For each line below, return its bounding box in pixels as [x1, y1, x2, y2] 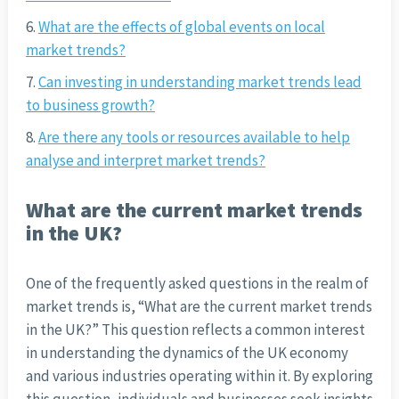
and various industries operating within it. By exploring [25, 366, 373, 387]
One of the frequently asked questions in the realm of [25, 273, 369, 294]
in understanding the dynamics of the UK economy [25, 343, 348, 363]
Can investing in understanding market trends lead [37, 72, 362, 93]
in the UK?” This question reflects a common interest [25, 320, 365, 340]
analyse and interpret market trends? [25, 151, 265, 171]
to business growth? [25, 95, 155, 116]
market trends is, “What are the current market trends [25, 297, 372, 317]
